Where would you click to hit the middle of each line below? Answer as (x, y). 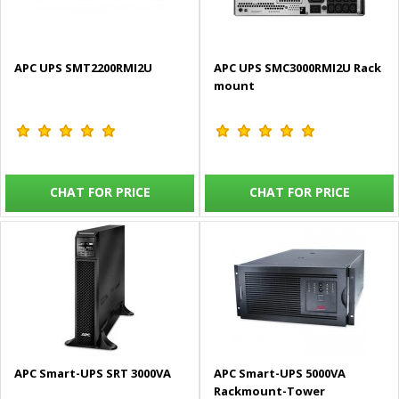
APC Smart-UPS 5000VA (280, 374)
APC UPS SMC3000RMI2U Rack (297, 68)
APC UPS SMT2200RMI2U (83, 68)
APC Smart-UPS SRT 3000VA (93, 374)
